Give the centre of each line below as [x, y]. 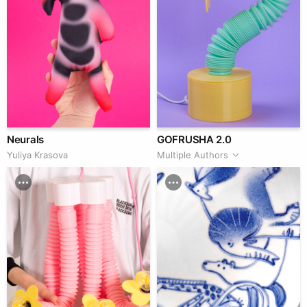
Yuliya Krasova [37, 155]
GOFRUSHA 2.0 [194, 139]
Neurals [25, 139]
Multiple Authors [193, 155]
